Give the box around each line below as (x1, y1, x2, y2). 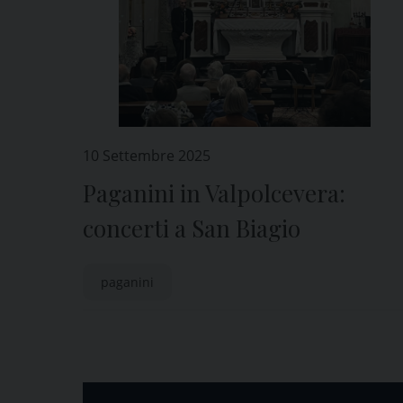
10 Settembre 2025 (83, 146, 210, 166)
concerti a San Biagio (83, 212, 300, 244)
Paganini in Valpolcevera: (83, 177, 345, 209)
